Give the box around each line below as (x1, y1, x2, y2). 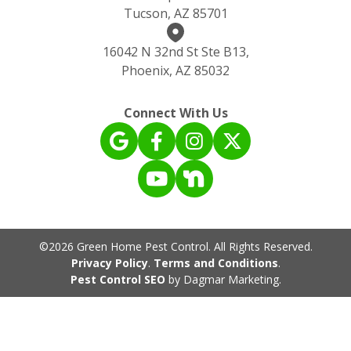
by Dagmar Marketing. (165, 272, 281, 288)
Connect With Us (123, 104, 228, 122)
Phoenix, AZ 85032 (121, 62, 230, 80)
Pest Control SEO (70, 272, 165, 288)
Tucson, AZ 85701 (123, 5, 228, 23)
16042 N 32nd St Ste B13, (102, 43, 249, 61)
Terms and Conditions (153, 255, 278, 271)
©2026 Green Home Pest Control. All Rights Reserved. (38, 239, 313, 255)
